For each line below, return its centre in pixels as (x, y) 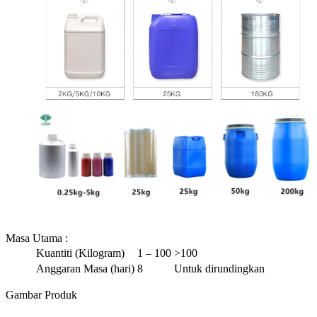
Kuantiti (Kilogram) (80, 253)
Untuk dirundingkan (219, 269)
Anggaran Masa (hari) (85, 269)
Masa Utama (35, 238)
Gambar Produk (41, 295)
